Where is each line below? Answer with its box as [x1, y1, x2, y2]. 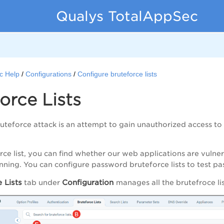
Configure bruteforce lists [77, 70, 157, 78]
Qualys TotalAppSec [55, 8, 198, 24]
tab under [22, 178, 62, 187]
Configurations [25, 70, 72, 78]
